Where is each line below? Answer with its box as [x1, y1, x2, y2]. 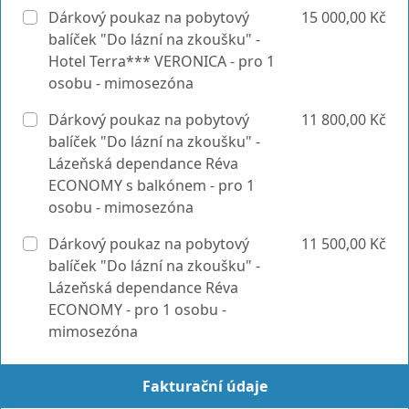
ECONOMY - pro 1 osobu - [48, 299, 226, 320]
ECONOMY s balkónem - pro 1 [48, 174, 255, 195]
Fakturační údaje [142, 375, 267, 396]
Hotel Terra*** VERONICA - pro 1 [48, 50, 275, 71]
